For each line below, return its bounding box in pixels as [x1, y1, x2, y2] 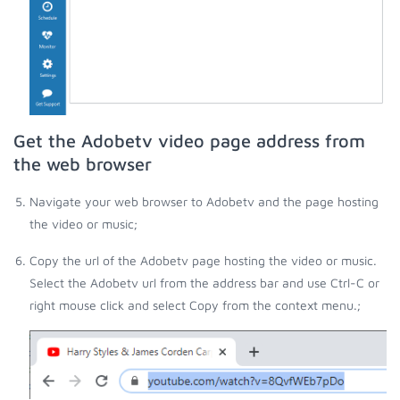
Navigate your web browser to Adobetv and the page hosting [29, 194, 379, 210]
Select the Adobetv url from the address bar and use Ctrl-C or [29, 275, 379, 291]
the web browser [13, 154, 152, 175]
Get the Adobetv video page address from [13, 130, 365, 152]
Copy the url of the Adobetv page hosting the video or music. [29, 253, 377, 269]
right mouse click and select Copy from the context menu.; [29, 297, 361, 313]
